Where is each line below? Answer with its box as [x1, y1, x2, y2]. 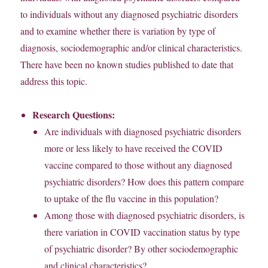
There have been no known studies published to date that [20, 58, 234, 71]
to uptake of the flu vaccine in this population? [44, 192, 219, 205]
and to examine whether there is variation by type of [20, 25, 216, 38]
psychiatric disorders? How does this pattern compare [44, 175, 245, 188]
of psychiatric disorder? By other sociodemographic [44, 242, 239, 255]
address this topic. [20, 75, 88, 88]
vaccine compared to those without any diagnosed [44, 159, 233, 172]
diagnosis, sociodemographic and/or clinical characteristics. [20, 41, 243, 54]
